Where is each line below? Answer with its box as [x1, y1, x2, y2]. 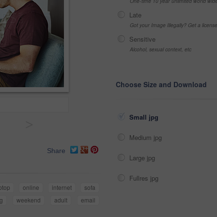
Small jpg [129, 112, 160, 122]
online [23, 183, 39, 192]
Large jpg [129, 153, 157, 162]
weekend [16, 196, 41, 204]
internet [52, 183, 72, 192]
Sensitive [129, 34, 155, 44]
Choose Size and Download [116, 79, 207, 89]
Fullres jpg [129, 173, 160, 183]
